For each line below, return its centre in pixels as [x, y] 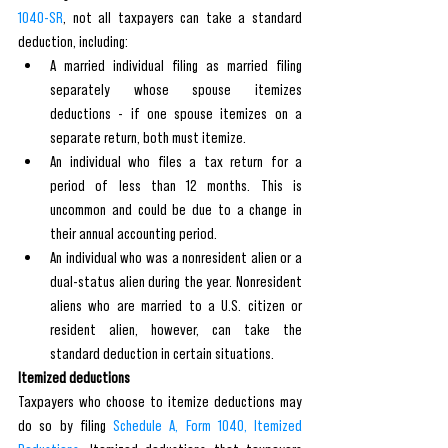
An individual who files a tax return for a [176, 161]
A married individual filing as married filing [176, 65]
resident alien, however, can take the [176, 329]
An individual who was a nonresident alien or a [176, 257]
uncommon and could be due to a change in [176, 209]
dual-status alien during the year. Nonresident [176, 281]
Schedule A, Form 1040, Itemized [207, 425]
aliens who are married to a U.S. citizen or [176, 305]
